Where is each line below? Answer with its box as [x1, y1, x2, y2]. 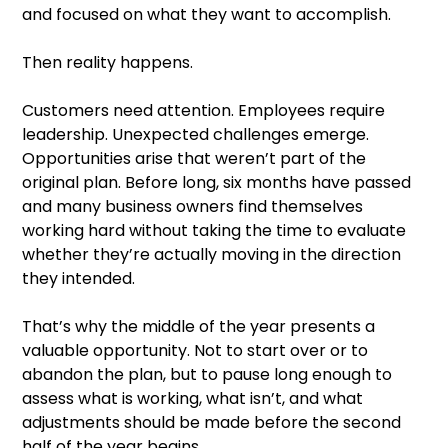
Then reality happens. [22, 50, 193, 74]
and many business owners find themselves [22, 194, 363, 218]
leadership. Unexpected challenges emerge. [22, 122, 369, 146]
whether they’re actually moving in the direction [22, 242, 401, 266]
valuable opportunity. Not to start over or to [22, 338, 368, 362]
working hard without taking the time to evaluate [22, 218, 406, 242]
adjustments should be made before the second [22, 410, 401, 434]
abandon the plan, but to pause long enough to [22, 362, 392, 386]
